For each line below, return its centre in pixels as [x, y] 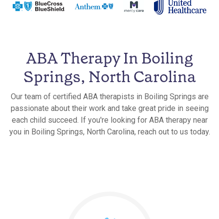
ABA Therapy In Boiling [109, 58]
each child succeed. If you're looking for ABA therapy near [109, 120]
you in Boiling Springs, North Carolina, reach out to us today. [109, 131]
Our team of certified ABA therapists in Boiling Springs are [109, 96]
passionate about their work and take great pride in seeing [109, 108]
